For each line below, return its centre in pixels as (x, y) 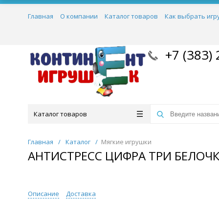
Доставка (81, 194)
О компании (79, 16)
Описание (44, 194)
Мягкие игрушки (126, 142)
